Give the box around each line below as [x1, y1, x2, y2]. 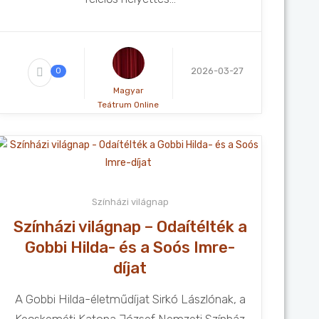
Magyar [113, 85, 144, 95]
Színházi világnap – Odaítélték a [13, 217, 247, 236]
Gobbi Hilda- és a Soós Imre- [25, 238, 236, 257]
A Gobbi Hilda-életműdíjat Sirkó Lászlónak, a [14, 292, 246, 306]
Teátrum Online [98, 100, 159, 110]
